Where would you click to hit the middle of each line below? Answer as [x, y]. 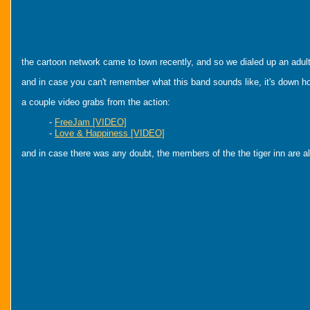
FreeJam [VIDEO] [91, 122]
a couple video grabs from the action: [96, 102]
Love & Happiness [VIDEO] [110, 133]
